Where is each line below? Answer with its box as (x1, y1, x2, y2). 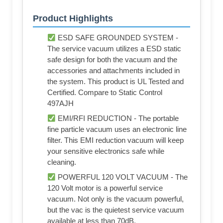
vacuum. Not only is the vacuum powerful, (47, 195, 184, 204)
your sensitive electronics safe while (47, 147, 164, 156)
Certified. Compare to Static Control (47, 88, 162, 97)
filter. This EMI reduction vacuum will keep (47, 136, 184, 145)
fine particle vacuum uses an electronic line (47, 125, 187, 134)
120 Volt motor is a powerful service (47, 184, 163, 193)
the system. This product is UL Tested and (47, 77, 184, 86)
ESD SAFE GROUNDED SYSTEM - (56, 33, 179, 42)
